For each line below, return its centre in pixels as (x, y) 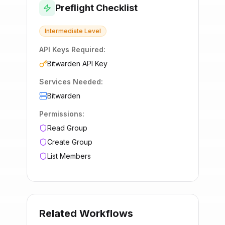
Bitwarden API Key (77, 64)
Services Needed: (71, 82)
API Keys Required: (72, 49)
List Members (69, 156)
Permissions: (62, 114)
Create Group (70, 142)
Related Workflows (86, 213)
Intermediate (64, 31)
